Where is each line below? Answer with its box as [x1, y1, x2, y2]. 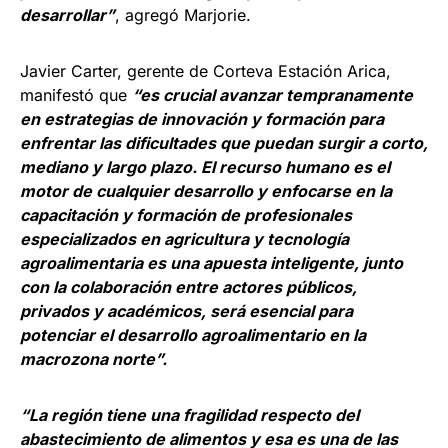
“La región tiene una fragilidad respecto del [20, 405, 359, 426]
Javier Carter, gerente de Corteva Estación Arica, [20, 61, 391, 82]
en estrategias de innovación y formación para [20, 109, 384, 130]
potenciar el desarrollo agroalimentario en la [20, 325, 366, 346]
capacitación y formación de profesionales [20, 205, 352, 226]
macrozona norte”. [20, 349, 167, 370]
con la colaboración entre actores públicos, [20, 277, 357, 298]
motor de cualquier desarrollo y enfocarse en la [20, 181, 392, 202]
